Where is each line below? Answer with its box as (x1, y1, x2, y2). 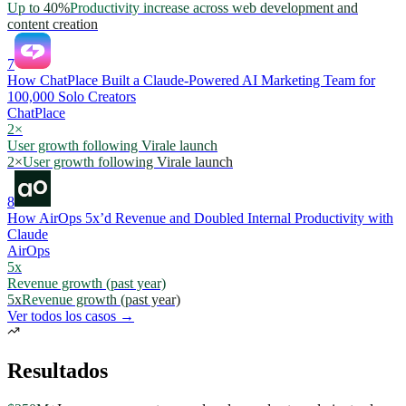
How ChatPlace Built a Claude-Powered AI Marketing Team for (7, 72, 375, 89)
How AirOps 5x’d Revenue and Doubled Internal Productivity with (7, 210, 393, 227)
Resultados (7, 359, 108, 383)
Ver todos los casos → (7, 308, 134, 324)
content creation (7, 16, 98, 33)
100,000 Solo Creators (7, 89, 136, 105)
